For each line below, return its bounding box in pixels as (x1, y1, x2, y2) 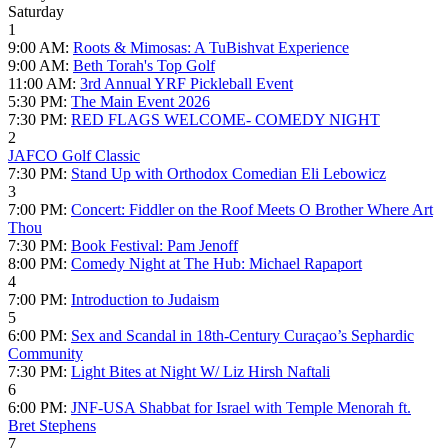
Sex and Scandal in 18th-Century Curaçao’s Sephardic (71, 327, 414, 345)
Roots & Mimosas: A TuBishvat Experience (73, 39, 349, 57)
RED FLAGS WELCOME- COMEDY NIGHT (71, 111, 380, 129)
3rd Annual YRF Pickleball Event (80, 75, 293, 93)
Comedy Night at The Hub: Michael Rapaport (71, 255, 362, 273)
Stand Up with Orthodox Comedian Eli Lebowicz (71, 165, 386, 183)
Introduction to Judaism (71, 291, 219, 309)
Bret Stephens (8, 417, 96, 435)
